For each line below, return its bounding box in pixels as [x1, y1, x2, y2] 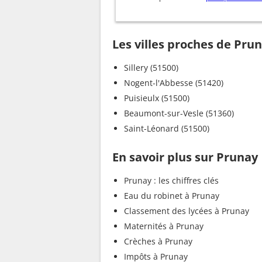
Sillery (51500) [124, 61, 178, 73]
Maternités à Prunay [124, 220, 204, 232]
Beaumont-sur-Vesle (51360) [124, 107, 234, 119]
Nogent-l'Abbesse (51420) [124, 77, 223, 88]
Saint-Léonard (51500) [124, 122, 209, 134]
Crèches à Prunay [124, 235, 192, 247]
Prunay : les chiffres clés [124, 174, 219, 186]
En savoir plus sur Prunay [112, 149, 258, 165]
